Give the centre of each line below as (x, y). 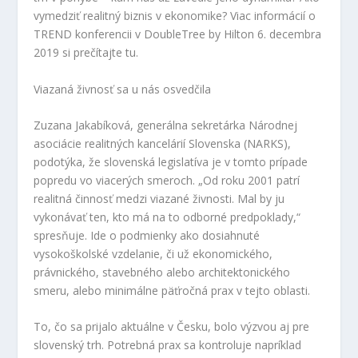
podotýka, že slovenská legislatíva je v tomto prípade (171, 161)
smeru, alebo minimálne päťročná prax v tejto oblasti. (172, 290)
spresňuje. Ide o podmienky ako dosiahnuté (147, 235)
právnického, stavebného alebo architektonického (162, 272)
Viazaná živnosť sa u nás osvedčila (123, 89)
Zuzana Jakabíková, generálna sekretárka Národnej (166, 125)
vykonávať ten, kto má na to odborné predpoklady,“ (167, 217)
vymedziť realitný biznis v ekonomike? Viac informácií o (175, 16)
